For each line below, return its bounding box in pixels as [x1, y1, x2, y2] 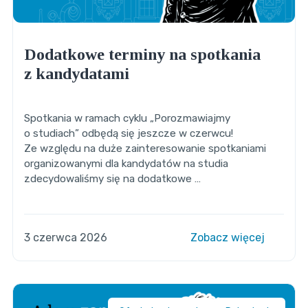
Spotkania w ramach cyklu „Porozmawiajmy [23, 112, 230, 125]
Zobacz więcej [190, 231, 268, 245]
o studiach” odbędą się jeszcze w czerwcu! [23, 127, 233, 140]
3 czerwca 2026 [23, 231, 107, 245]
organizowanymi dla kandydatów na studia [23, 157, 228, 170]
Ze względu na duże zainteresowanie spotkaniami [23, 142, 266, 155]
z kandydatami [23, 65, 129, 83]
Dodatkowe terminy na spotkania [23, 45, 261, 64]
